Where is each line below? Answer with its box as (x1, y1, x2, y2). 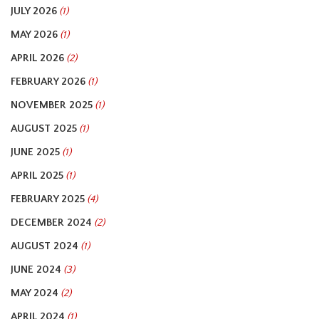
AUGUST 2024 (11, 240, 78, 252)
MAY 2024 (11, 287, 58, 299)
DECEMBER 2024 (11, 216, 92, 229)
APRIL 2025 (11, 169, 63, 182)
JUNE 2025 (11, 146, 60, 158)
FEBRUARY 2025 (11, 193, 85, 205)
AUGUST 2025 (11, 122, 77, 135)
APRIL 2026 (11, 52, 64, 64)
